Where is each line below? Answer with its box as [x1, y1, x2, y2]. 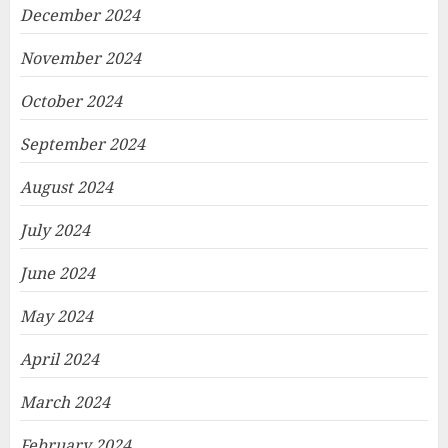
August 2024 [20, 176, 113, 198]
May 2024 [20, 305, 93, 327]
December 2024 [20, 4, 140, 26]
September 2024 [20, 133, 145, 155]
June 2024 [20, 262, 95, 284]
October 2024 [20, 90, 122, 112]
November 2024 [20, 47, 141, 69]
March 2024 [20, 391, 110, 413]
